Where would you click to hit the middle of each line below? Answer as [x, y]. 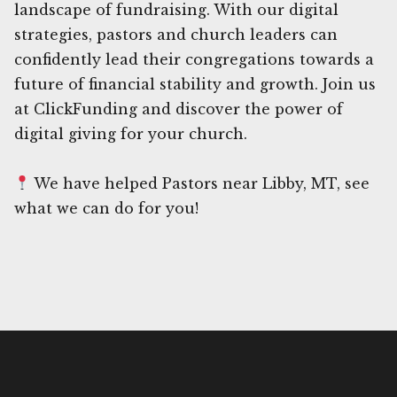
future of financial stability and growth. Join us [195, 84]
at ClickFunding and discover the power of [179, 109]
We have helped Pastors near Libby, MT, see [200, 183]
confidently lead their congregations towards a [194, 59]
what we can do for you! [106, 208]
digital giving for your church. [131, 133]
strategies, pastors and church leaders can [176, 34]
